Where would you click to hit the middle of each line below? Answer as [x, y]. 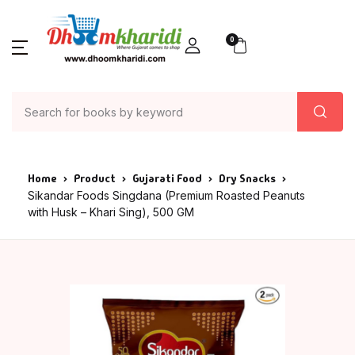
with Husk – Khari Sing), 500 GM [111, 212]
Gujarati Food [167, 178]
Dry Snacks [247, 178]
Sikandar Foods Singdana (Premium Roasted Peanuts [166, 195]
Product [95, 178]
